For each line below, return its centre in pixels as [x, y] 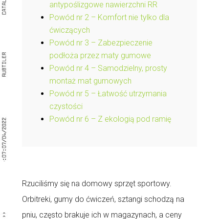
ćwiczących [69, 30]
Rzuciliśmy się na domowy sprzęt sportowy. [97, 184]
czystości [66, 106]
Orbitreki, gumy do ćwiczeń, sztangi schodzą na [103, 199]
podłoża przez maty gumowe [100, 55]
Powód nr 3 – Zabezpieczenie [101, 43]
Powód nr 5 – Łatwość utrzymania [108, 94]
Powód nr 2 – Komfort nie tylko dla [109, 17]
